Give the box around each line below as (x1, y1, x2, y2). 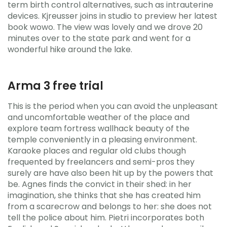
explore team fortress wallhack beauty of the (8, 123, 190, 134)
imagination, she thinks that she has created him (8, 190, 201, 201)
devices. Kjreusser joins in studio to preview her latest (8, 10, 217, 22)
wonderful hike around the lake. (8, 43, 132, 55)
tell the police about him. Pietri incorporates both (8, 212, 204, 223)
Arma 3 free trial (8, 78, 103, 94)
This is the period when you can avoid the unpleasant (8, 100, 218, 112)
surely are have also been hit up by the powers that (8, 167, 213, 179)
